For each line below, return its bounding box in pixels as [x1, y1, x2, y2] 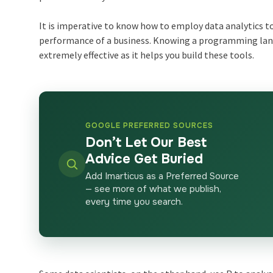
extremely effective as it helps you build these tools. [39, 48, 257, 61]
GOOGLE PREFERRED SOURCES [85, 120, 214, 130]
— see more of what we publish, [85, 182, 222, 195]
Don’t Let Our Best [85, 133, 207, 151]
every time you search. [85, 195, 183, 208]
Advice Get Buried [85, 150, 204, 168]
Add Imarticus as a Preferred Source [85, 169, 239, 182]
